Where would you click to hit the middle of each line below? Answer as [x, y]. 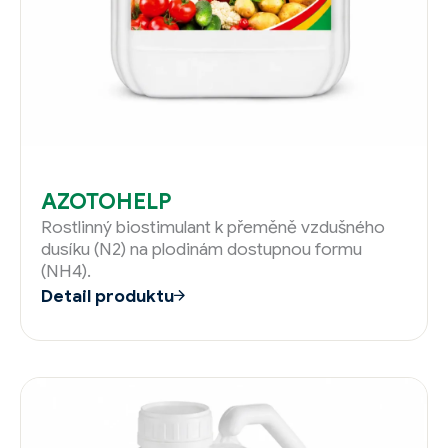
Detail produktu [107, 295]
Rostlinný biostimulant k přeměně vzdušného [213, 226]
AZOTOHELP [106, 201]
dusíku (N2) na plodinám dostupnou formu [201, 248]
